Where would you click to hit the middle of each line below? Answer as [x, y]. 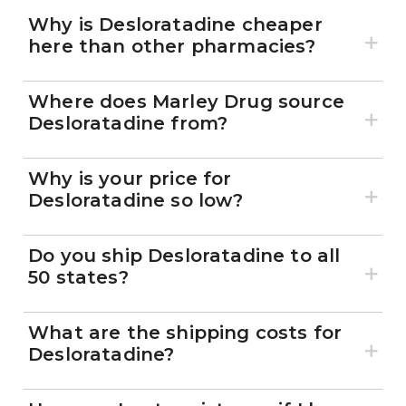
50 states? [78, 278]
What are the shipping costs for [185, 333]
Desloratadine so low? [136, 201]
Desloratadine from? [128, 124]
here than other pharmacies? [172, 47]
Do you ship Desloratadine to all [184, 256]
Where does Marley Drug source [186, 102]
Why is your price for [130, 179]
